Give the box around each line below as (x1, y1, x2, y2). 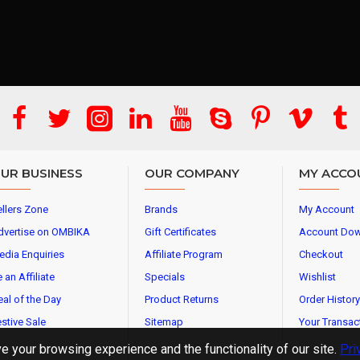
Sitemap (145, 316, 183, 328)
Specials (145, 271, 185, 283)
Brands (145, 203, 178, 215)
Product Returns (145, 293, 219, 305)
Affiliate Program (145, 248, 223, 260)
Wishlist (299, 271, 336, 283)
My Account (299, 203, 354, 215)
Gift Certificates (145, 226, 216, 238)
